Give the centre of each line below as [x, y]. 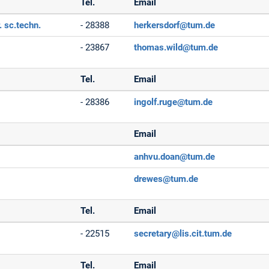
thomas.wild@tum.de [176, 47]
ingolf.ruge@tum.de [174, 102]
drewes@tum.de [166, 179]
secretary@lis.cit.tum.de [183, 233]
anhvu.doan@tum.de [175, 156]
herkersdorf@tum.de [175, 25]
